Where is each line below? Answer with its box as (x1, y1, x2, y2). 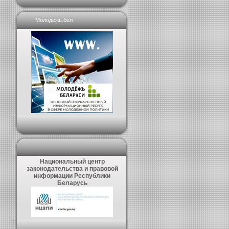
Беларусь (57, 179, 87, 187)
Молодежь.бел (35, 17, 73, 23)
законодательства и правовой (26, 165, 118, 172)
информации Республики (34, 172, 110, 179)
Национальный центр (39, 158, 105, 165)
